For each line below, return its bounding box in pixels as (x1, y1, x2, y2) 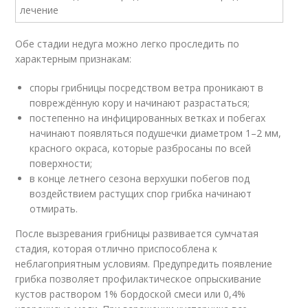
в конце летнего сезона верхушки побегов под (30, 172, 250, 185)
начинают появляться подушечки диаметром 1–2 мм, (30, 126, 282, 140)
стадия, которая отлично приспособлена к (15, 242, 218, 255)
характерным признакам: (15, 52, 132, 65)
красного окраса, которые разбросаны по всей (30, 142, 252, 155)
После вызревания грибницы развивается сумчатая (15, 227, 259, 240)
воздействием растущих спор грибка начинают (30, 187, 252, 200)
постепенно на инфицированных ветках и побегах (30, 111, 266, 124)
